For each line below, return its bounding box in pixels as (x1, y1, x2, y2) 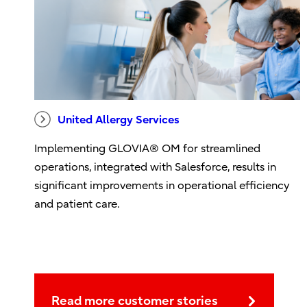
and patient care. (34, 197, 121, 210)
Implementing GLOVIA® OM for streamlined (34, 142, 261, 155)
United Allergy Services (58, 113, 180, 126)
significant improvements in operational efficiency (34, 179, 290, 192)
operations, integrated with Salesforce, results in (34, 160, 277, 173)
